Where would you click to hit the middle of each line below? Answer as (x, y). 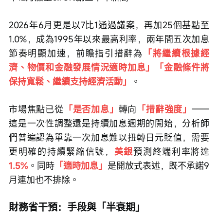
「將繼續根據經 (176, 53)
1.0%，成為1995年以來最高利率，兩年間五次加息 (109, 39)
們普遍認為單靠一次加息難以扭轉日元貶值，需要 (109, 137)
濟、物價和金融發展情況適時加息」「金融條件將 (109, 67)
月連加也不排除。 (44, 180)
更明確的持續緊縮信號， (62, 151)
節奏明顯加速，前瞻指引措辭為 (76, 53)
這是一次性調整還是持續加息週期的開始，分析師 (109, 123)
